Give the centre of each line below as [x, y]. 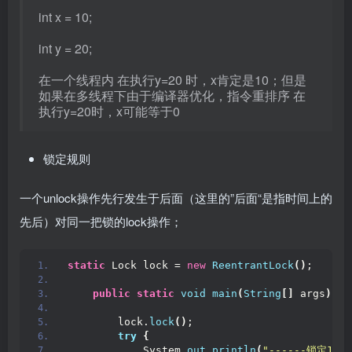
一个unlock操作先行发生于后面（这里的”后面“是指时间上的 [176, 197]
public [112, 293]
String [262, 293]
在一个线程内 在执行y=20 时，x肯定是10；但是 [172, 79]
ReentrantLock [253, 265]
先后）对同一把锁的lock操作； [101, 221]
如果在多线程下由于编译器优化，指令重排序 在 [172, 95]
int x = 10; [65, 16]
